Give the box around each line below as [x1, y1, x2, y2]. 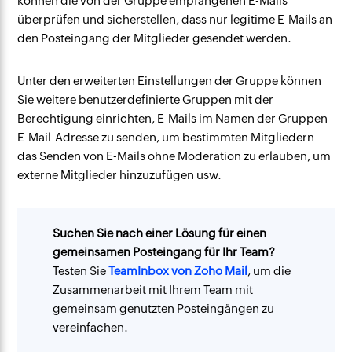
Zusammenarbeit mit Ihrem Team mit [53, 283, 254, 296]
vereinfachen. [53, 321, 129, 334]
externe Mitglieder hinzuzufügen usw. [17, 168, 222, 181]
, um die [247, 264, 291, 277]
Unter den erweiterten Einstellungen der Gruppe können [17, 74, 322, 87]
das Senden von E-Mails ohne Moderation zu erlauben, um [17, 149, 332, 163]
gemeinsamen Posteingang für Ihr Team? [53, 245, 276, 258]
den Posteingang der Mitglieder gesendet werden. [17, 31, 292, 45]
